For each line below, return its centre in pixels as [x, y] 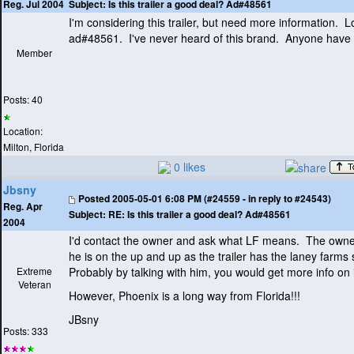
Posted [94, 199]
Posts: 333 [26, 331]
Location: [23, 131]
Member [34, 53]
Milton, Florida [34, 147]
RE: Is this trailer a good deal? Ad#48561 [198, 215]
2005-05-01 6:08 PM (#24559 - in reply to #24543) [220, 199]
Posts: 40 [23, 100]
